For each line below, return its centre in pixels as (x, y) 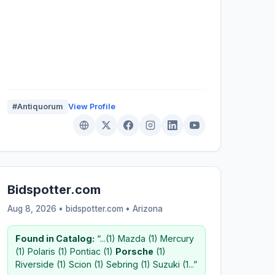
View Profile (91, 106)
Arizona (147, 208)
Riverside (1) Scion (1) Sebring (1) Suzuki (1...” (106, 264)
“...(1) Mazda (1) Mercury (144, 238)
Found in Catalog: (55, 238)
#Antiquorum (37, 106)
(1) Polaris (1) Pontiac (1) (65, 251)
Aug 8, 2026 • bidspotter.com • (70, 208)
